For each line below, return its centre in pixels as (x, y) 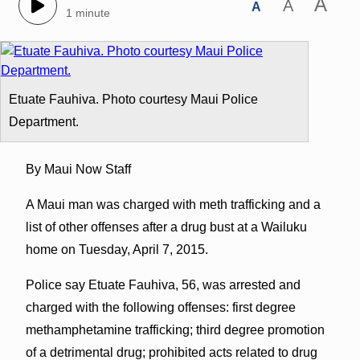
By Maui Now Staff (78, 169)
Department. (44, 121)
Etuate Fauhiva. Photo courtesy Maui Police (133, 99)
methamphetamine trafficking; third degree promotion (175, 329)
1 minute (88, 13)
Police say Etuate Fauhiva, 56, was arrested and (163, 284)
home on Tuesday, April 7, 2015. (117, 249)
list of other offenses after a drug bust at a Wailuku (166, 227)
